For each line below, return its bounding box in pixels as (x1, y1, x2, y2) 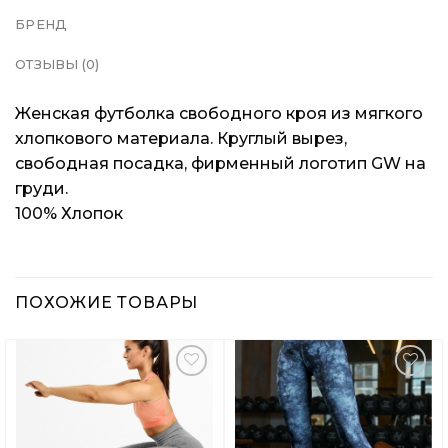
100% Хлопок (15, 203, 123, 223)
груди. (15, 178, 68, 198)
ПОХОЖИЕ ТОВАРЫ (15, 292, 199, 312)
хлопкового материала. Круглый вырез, (15, 128, 347, 148)
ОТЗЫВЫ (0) (15, 56, 100, 72)
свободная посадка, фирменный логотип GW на (15, 153, 426, 173)
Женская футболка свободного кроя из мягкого (15, 103, 423, 123)
